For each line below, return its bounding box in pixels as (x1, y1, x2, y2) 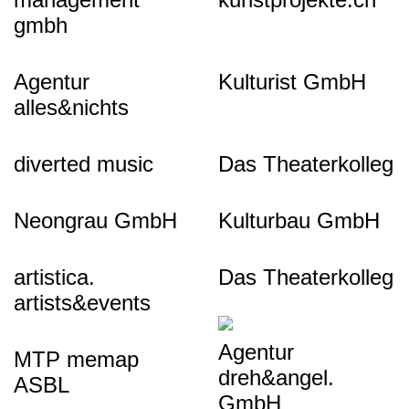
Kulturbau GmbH (218, 208, 380, 233)
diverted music (14, 152, 153, 176)
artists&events (14, 290, 151, 315)
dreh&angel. (218, 365, 334, 390)
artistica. (14, 265, 95, 289)
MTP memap (14, 347, 139, 372)
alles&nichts (14, 95, 129, 120)
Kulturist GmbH (218, 69, 366, 94)
